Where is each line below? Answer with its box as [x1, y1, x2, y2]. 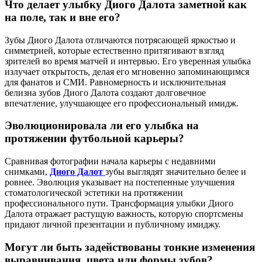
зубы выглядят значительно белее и [105, 167, 246, 177]
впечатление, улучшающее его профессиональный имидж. [5, 98, 239, 108]
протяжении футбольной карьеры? [5, 132, 184, 145]
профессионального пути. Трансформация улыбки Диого [5, 198, 233, 209]
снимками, [5, 167, 50, 177]
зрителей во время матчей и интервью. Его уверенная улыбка [5, 56, 251, 66]
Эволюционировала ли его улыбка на [5, 119, 199, 132]
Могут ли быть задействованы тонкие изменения [5, 240, 255, 253]
